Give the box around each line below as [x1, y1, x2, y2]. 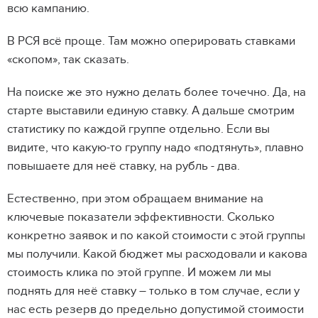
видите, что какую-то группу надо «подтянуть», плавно [7, 141, 304, 155]
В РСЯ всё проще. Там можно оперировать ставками [7, 34, 295, 49]
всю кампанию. [7, 1, 89, 16]
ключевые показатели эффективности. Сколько [7, 210, 275, 225]
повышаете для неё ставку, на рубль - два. [7, 159, 240, 174]
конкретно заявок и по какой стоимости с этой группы [7, 229, 305, 243]
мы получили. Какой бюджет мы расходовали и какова [7, 247, 307, 262]
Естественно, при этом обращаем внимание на [7, 192, 263, 207]
